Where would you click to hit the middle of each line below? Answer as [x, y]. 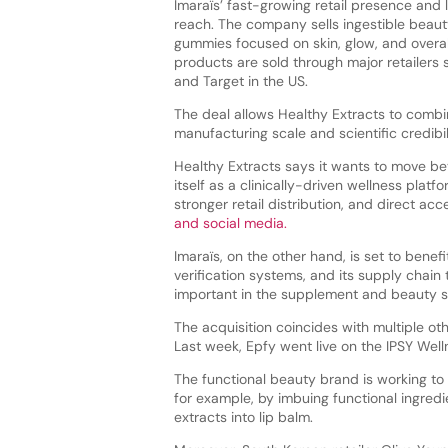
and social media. [230, 222]
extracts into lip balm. [243, 416]
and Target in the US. [240, 80]
